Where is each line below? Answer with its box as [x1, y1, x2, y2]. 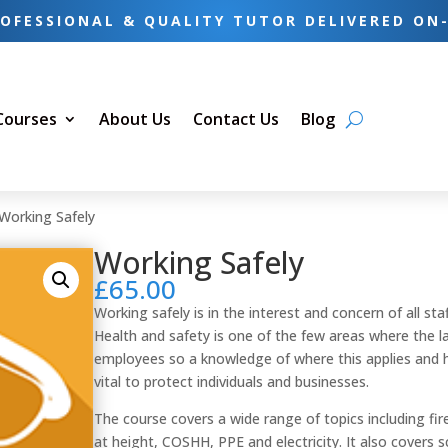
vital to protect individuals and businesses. [94, 371, 370, 391]
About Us [99, 108, 172, 131]
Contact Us [193, 108, 280, 131]
